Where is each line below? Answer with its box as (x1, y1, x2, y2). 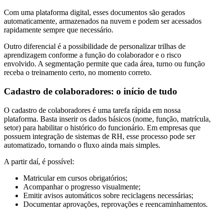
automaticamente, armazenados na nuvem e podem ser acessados (4, 17, 201, 26)
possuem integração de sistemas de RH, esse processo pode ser (4, 132, 195, 140)
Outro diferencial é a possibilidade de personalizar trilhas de (4, 42, 186, 51)
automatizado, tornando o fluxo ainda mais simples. (4, 140, 160, 149)
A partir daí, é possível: (4, 157, 74, 166)
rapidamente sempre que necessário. (4, 26, 113, 34)
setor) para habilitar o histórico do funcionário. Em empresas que (4, 123, 201, 132)
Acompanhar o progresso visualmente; (23, 182, 140, 191)
